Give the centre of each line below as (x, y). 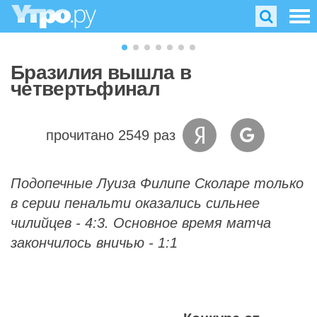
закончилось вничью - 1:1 (94, 243)
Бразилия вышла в (101, 73)
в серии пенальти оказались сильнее (135, 203)
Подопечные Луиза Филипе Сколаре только (157, 183)
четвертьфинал (85, 89)
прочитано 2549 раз (110, 135)
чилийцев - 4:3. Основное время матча (141, 223)
